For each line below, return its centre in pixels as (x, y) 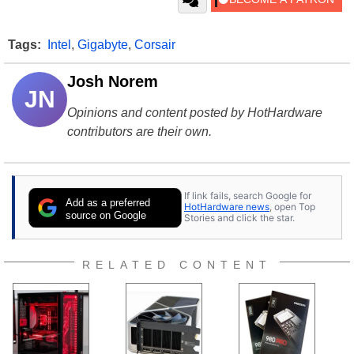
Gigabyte (103, 44)
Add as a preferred (108, 202)
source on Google (106, 215)
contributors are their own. (139, 131)
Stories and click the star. (239, 218)
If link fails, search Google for (248, 196)
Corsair (155, 44)
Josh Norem (113, 81)
